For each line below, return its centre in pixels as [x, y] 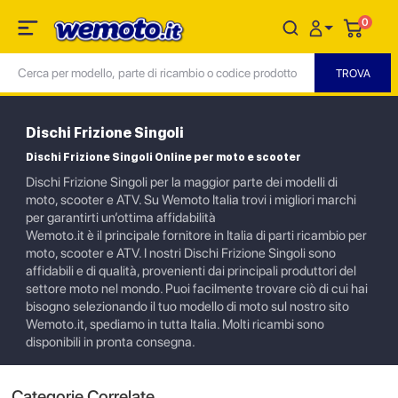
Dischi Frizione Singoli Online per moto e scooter [163, 157]
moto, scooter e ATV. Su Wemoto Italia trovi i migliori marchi [191, 200]
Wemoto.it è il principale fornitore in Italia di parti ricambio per [196, 235]
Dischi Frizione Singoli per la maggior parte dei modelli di [182, 182]
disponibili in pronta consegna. [111, 342]
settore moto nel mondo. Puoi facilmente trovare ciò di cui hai [197, 289]
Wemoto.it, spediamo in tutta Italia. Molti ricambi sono [175, 324]
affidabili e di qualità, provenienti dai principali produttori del [191, 271]
